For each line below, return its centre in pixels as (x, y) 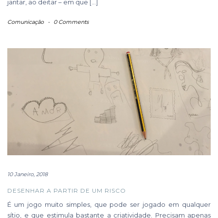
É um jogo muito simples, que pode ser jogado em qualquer (109, 204)
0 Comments (71, 22)
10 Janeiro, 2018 (27, 174)
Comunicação (26, 22)
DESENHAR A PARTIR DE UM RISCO (67, 190)
